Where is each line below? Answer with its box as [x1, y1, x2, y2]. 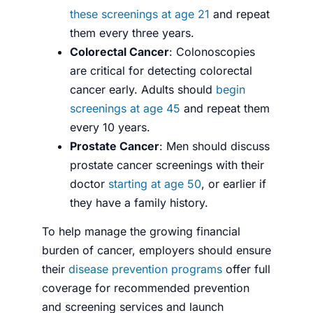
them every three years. [70, 25, 194, 40]
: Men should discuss [159, 138, 270, 153]
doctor [70, 176, 108, 191]
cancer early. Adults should [70, 82, 216, 96]
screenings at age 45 [70, 101, 180, 115]
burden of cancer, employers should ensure [42, 242, 271, 257]
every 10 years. [70, 119, 150, 134]
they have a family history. [70, 195, 208, 210]
